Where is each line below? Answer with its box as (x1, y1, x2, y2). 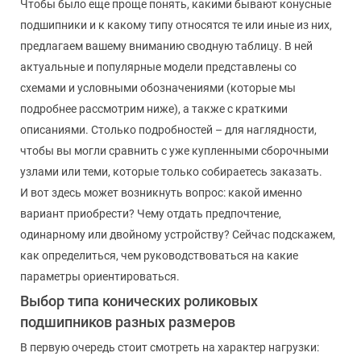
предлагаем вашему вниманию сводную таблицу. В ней (20, 39, 313, 52)
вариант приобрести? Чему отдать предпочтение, (20, 206, 281, 220)
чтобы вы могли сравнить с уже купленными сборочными (20, 143, 329, 157)
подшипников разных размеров (20, 313, 235, 330)
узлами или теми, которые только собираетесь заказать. (20, 164, 322, 178)
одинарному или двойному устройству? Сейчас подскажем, (20, 227, 335, 241)
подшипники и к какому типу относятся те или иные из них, (20, 18, 332, 31)
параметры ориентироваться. (20, 269, 180, 283)
